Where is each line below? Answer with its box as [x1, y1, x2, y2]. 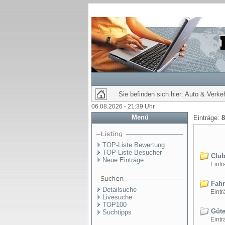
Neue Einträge [102, 156, 144, 164]
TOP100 [102, 201, 127, 208]
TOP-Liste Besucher [102, 149, 162, 156]
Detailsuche [102, 186, 137, 193]
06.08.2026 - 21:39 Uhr [91, 103, 155, 110]
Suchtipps [102, 208, 132, 216]
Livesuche [102, 193, 132, 201]
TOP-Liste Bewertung [102, 141, 165, 149]
